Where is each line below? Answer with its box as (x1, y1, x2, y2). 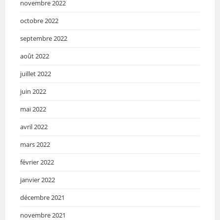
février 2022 (20, 157, 55, 166)
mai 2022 (20, 104, 47, 113)
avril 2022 (20, 122, 48, 131)
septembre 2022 (20, 33, 68, 43)
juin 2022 (20, 86, 47, 96)
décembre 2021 (20, 192, 65, 202)
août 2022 (20, 51, 50, 60)
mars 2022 (20, 139, 51, 149)
